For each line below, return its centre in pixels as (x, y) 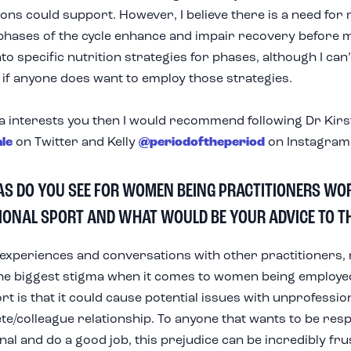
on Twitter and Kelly (76, 143)
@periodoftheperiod (202, 143)
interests (36, 121)
